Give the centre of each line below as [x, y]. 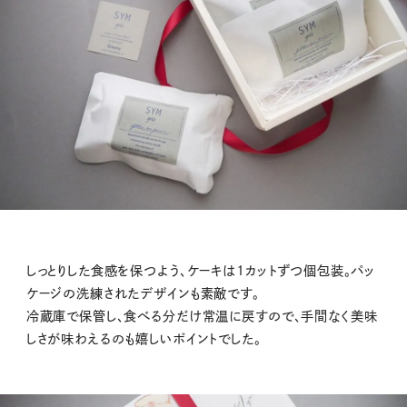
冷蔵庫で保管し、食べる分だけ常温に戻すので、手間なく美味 [202, 317]
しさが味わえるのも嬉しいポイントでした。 [144, 339]
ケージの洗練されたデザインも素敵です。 [143, 294]
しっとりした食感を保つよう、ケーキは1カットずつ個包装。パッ [201, 271]
